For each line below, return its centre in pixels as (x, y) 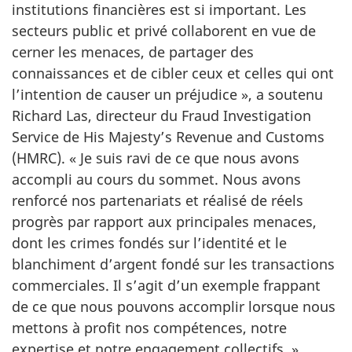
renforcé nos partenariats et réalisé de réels (158, 200)
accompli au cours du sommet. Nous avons (156, 179)
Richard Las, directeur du (97, 115)
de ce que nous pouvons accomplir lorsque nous (174, 306)
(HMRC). (40, 158)
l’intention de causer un (93, 94)
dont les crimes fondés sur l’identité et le (149, 242)
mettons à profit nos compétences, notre (149, 327)
